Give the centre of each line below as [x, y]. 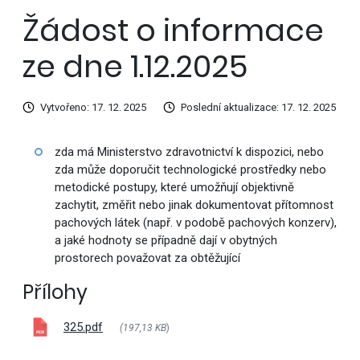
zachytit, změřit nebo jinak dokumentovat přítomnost [194, 205]
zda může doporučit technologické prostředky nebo [190, 170]
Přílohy [55, 292]
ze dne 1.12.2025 [135, 67]
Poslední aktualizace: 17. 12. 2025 [258, 108]
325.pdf [83, 327]
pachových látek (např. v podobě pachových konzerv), [195, 223]
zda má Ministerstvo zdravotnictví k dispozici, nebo [189, 152]
